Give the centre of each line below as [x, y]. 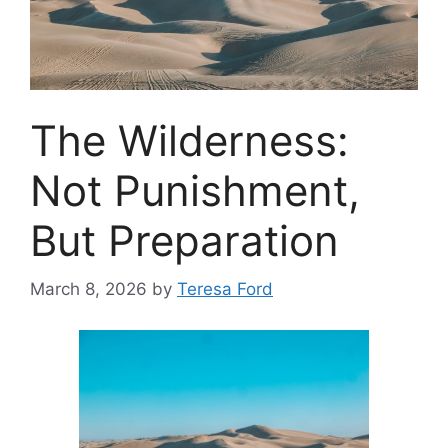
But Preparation [184, 240]
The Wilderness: [189, 140]
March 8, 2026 [88, 289]
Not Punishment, [195, 190]
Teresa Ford [225, 289]
